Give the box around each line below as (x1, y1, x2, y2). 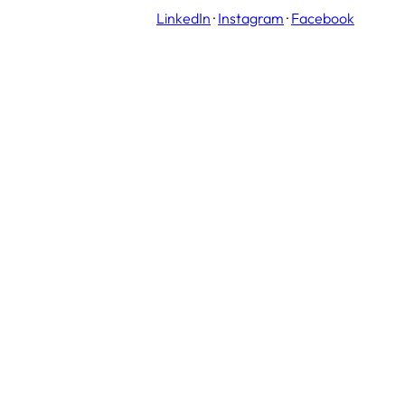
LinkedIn (156, 9, 211, 28)
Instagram (218, 9, 284, 28)
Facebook (291, 9, 354, 28)
